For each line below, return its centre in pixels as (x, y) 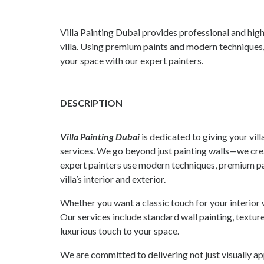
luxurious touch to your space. (120, 231)
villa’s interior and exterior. (113, 179)
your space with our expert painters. (132, 61)
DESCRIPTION (91, 103)
